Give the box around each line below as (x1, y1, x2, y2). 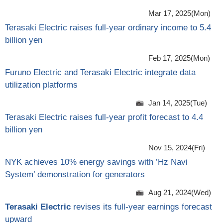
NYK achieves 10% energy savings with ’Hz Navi (5, 157, 188, 167)
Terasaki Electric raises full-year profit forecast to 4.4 (5, 112, 203, 122)
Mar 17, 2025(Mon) (148, 8, 211, 17)
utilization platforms (5, 80, 78, 90)
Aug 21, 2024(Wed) (148, 188, 211, 197)
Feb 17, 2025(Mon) (148, 53, 210, 62)
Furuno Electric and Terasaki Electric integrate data (5, 67, 196, 77)
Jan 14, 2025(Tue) (148, 98, 207, 107)
